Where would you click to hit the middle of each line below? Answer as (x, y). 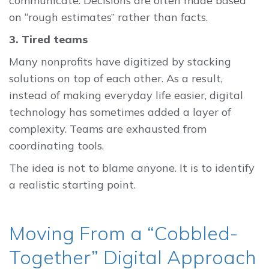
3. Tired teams (48, 40)
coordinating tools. (56, 146)
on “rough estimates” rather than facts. (108, 17)
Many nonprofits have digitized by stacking (120, 62)
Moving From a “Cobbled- (123, 233)
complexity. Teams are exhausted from (108, 129)
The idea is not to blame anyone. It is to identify (132, 168)
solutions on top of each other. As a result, (116, 79)
